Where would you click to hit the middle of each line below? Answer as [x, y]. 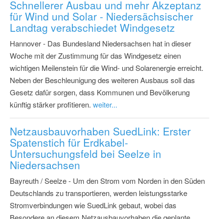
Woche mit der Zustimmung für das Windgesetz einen [95, 55]
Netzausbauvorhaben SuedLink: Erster [100, 131]
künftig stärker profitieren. [51, 104]
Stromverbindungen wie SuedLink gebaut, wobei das [93, 205]
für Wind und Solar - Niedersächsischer [101, 16]
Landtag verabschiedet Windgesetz [92, 27]
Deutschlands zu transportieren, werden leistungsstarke [99, 193]
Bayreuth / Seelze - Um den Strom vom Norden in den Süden [107, 180]
